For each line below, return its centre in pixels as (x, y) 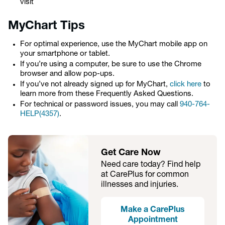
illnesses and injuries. (140, 185)
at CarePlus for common (145, 175)
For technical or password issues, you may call (100, 105)
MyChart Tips (46, 26)
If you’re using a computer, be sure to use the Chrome (111, 65)
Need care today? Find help (151, 165)
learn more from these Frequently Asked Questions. (108, 94)
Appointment (153, 220)
